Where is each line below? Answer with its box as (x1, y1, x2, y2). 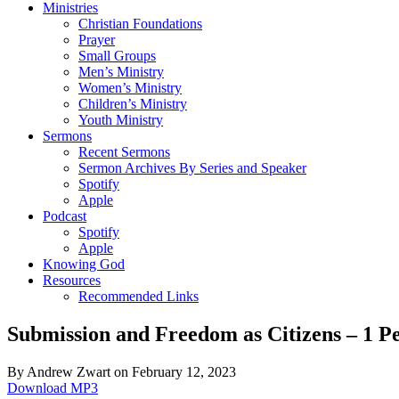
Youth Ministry (78, 112, 163, 127)
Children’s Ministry (78, 96, 187, 111)
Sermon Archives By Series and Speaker (78, 160, 306, 175)
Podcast (43, 208, 86, 224)
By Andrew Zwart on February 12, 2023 (7, 363, 236, 379)
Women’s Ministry (78, 80, 182, 95)
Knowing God (43, 256, 125, 272)
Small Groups (78, 48, 156, 63)
